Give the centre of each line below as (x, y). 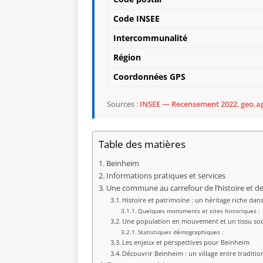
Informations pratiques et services (166, 176)
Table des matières (142, 144)
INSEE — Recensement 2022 (188, 104)
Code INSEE (136, 19)
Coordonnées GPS (149, 77)
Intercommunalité (150, 38)
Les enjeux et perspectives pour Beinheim (186, 242)
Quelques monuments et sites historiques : (199, 211)
